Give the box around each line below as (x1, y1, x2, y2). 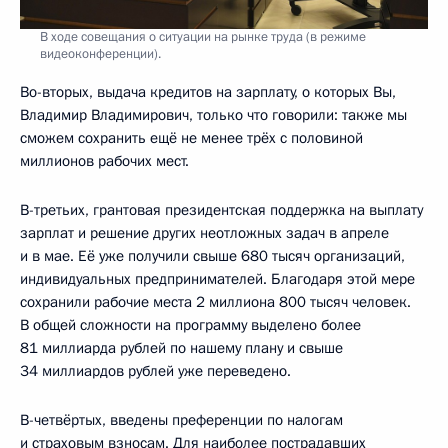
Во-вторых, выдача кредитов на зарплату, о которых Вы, (20, 82, 396, 103)
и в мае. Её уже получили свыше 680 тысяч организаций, (20, 246, 405, 267)
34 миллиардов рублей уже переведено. (20, 361, 291, 382)
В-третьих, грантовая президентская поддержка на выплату (20, 200, 423, 221)
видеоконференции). (40, 45, 161, 64)
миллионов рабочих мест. (20, 151, 189, 172)
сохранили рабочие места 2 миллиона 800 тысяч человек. (20, 292, 411, 313)
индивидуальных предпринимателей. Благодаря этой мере (20, 269, 415, 290)
